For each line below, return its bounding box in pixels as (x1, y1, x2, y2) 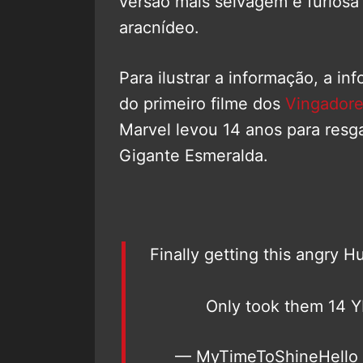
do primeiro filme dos (119, 93, 285, 113)
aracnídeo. (119, 17, 199, 37)
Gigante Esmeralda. (119, 145, 268, 165)
